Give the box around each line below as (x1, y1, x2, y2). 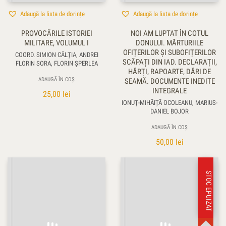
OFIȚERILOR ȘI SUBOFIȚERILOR (123, 48, 216, 58)
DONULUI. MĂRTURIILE (136, 38, 203, 48)
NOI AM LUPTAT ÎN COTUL (131, 29, 208, 38)
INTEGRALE (152, 86, 187, 96)
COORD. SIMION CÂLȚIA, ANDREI (15, 51, 98, 59)
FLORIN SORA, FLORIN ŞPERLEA (15, 60, 98, 68)
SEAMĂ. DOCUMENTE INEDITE (124, 77, 215, 86)
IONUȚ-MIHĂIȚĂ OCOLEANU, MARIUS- (122, 99, 217, 107)
